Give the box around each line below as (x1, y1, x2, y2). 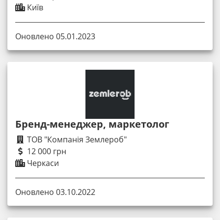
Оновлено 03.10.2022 (15, 187, 95, 198)
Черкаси (25, 157, 59, 168)
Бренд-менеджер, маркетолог (15, 117, 169, 131)
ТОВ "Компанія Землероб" (25, 134, 127, 145)
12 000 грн (25, 145, 66, 157)
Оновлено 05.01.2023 (15, 30, 95, 42)
